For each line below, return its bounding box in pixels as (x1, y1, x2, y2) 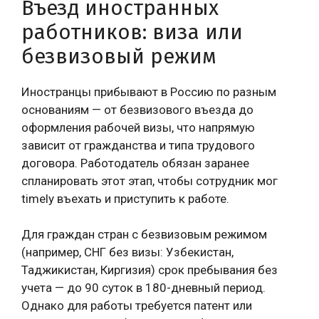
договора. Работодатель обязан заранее (21, 155, 249, 170)
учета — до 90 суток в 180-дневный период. (21, 281, 266, 295)
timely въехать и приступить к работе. (21, 191, 229, 206)
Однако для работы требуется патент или (21, 298, 252, 313)
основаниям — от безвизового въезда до (21, 102, 253, 117)
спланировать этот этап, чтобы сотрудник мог (21, 173, 278, 188)
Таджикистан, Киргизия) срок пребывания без (21, 263, 278, 277)
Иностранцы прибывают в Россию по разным (21, 84, 276, 99)
